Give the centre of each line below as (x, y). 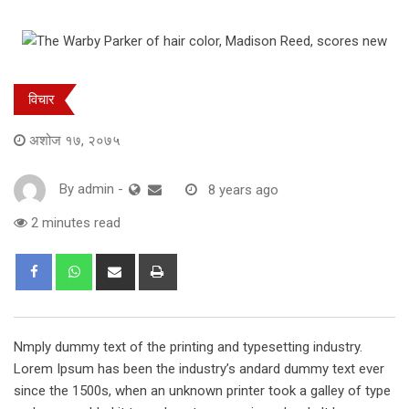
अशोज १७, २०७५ (75, 141)
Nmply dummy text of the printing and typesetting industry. (188, 347)
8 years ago (243, 189)
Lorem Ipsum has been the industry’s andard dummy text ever (199, 369)
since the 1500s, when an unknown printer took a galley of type (202, 391)
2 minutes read (74, 223)
